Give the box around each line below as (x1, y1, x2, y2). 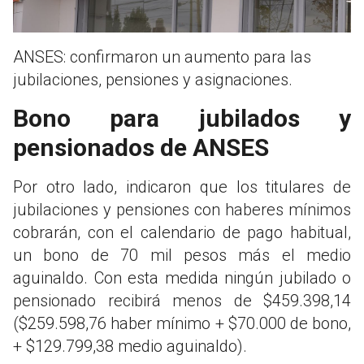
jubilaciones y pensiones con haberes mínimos (13, 199, 351, 219)
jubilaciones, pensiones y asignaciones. (13, 69, 292, 89)
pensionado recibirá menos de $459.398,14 (13, 290, 351, 310)
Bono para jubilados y (13, 103, 351, 132)
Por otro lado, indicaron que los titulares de (13, 176, 351, 197)
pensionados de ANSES (13, 132, 269, 162)
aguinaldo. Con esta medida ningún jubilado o (13, 267, 351, 288)
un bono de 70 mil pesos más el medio (13, 245, 351, 265)
